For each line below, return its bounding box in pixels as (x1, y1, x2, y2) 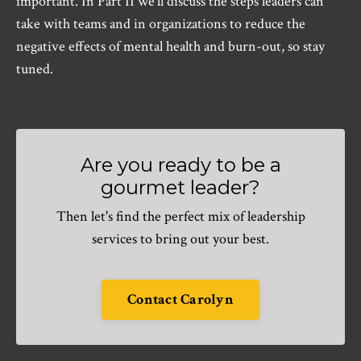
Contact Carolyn (127, 290, 234, 309)
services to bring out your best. (92, 229, 269, 248)
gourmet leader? (101, 175, 260, 199)
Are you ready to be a (80, 152, 281, 176)
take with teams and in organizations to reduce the (16, 14, 305, 33)
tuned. (16, 59, 53, 78)
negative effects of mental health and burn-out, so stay (16, 36, 325, 56)
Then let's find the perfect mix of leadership (56, 206, 305, 226)
